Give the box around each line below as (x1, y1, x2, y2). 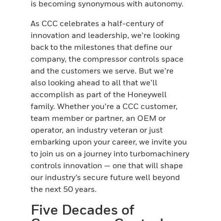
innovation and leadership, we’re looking (31, 30, 181, 40)
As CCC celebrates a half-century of (31, 18, 164, 29)
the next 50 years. (31, 184, 97, 194)
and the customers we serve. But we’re (31, 66, 174, 76)
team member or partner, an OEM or (31, 113, 166, 123)
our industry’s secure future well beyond (31, 172, 181, 183)
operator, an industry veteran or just (31, 125, 163, 135)
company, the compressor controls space (31, 54, 184, 64)
